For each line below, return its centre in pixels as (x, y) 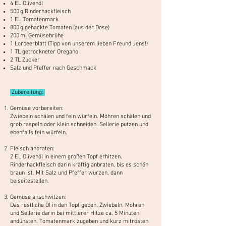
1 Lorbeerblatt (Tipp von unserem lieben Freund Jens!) (79, 44)
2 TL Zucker (25, 60)
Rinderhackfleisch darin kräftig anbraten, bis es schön (79, 165)
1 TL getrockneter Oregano (44, 52)
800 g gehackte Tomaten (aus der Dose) (60, 27)
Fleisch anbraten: (32, 149)
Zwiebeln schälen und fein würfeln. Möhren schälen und (80, 116)
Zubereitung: (27, 92)
